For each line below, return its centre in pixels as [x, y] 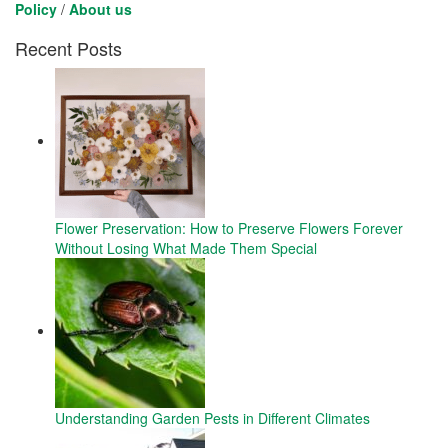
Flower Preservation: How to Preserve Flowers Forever [229, 227]
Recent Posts [68, 47]
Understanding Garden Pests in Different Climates [212, 417]
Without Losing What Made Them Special [188, 247]
